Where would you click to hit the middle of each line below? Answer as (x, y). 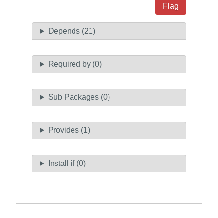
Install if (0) (67, 163)
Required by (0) (75, 64)
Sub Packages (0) (79, 97)
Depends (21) (72, 31)
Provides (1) (69, 130)
